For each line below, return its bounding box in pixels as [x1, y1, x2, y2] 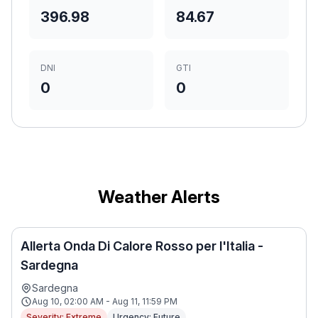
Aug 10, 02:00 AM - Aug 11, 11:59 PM [32, 296, 177, 307]
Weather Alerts [98, 187, 220, 207]
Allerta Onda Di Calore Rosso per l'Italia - [21, 238, 263, 253]
